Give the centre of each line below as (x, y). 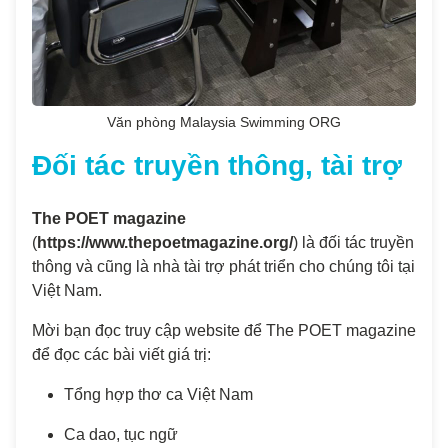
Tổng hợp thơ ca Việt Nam (158, 394)
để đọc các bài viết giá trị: (121, 354)
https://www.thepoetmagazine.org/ (165, 242)
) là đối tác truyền (353, 242)
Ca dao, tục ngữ (121, 434)
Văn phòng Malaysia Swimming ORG (224, 122)
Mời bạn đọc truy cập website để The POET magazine (224, 330)
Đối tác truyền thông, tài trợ (217, 165)
